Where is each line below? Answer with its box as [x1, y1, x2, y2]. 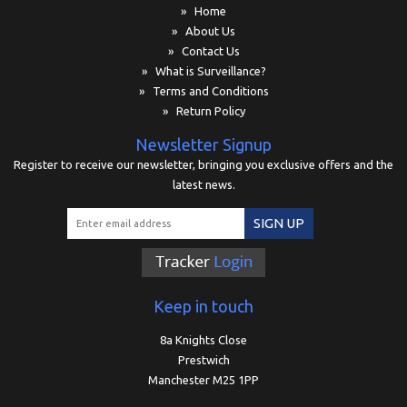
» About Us [172, 25, 235, 38]
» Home [181, 5, 226, 18]
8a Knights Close [160, 333, 247, 347]
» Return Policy [162, 104, 245, 118]
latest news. [172, 178, 235, 192]
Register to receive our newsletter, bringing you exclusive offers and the [14, 158, 393, 172]
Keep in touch [154, 297, 253, 316]
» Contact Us [167, 45, 240, 58]
